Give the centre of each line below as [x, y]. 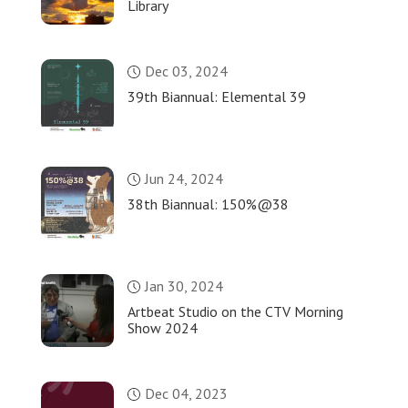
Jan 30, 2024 [184, 286]
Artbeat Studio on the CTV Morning [235, 312]
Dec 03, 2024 [186, 71]
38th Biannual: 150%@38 [208, 204]
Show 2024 [162, 328]
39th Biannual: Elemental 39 [216, 97]
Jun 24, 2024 [184, 179]
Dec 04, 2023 [186, 394]
